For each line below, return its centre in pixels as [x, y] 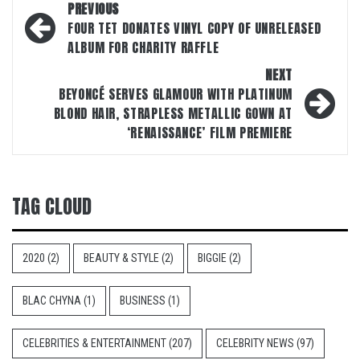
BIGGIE [212, 258]
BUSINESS [143, 301]
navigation [72, 34]
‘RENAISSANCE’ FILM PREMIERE [209, 133]
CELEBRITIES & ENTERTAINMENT [94, 343]
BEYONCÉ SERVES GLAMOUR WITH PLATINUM [175, 94]
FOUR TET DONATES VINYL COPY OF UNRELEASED [194, 28]
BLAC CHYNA [52, 301]
